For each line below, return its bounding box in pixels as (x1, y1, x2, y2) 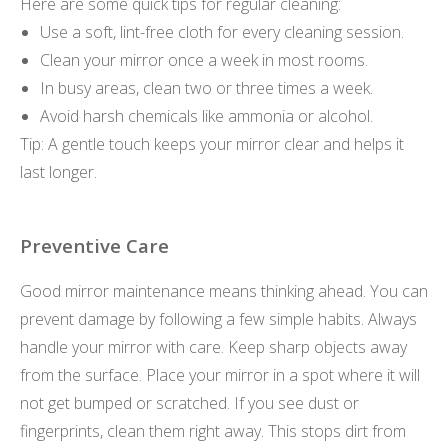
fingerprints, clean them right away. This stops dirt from (20, 419, 406, 442)
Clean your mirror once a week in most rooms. (40, 49, 368, 72)
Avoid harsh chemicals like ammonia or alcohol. (40, 105, 373, 128)
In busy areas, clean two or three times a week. (40, 77, 373, 100)
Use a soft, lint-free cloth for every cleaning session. (40, 21, 404, 44)
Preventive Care (20, 232, 169, 258)
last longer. (20, 161, 97, 184)
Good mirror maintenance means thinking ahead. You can (20, 279, 428, 302)
